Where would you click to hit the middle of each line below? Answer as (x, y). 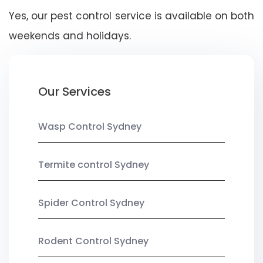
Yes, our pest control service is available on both (131, 16)
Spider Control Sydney (91, 203)
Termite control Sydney (94, 164)
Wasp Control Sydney (90, 126)
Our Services (75, 91)
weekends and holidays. (70, 36)
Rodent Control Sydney (93, 241)
